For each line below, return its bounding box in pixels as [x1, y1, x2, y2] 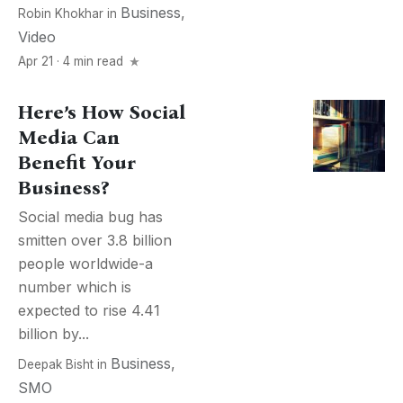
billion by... [18, 325, 89, 343]
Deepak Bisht [18, 357, 94, 372]
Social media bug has [18, 208, 163, 226]
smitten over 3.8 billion [18, 231, 172, 249]
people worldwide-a [18, 255, 153, 273]
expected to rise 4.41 [18, 301, 160, 319]
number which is [18, 278, 131, 296]
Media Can [18, 126, 120, 149]
